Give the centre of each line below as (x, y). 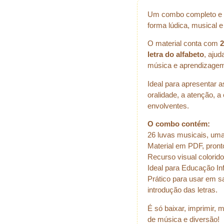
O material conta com (184, 43)
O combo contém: (179, 124)
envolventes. (168, 105)
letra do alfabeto (176, 54)
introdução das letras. (182, 190)
